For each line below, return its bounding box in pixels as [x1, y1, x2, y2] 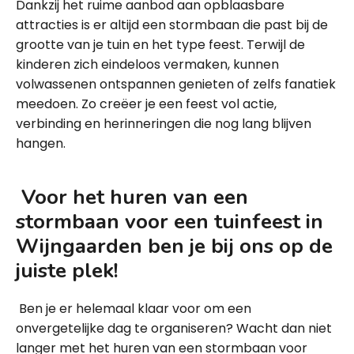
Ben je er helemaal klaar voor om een [19, 299, 251, 318]
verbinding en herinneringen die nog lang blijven [16, 115, 311, 133]
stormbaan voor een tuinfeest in [16, 208, 323, 235]
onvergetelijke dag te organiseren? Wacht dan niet [16, 319, 332, 337]
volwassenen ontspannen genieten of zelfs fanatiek [16, 75, 336, 93]
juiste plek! [16, 257, 119, 284]
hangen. [16, 134, 66, 153]
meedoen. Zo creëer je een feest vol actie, [16, 95, 277, 113]
